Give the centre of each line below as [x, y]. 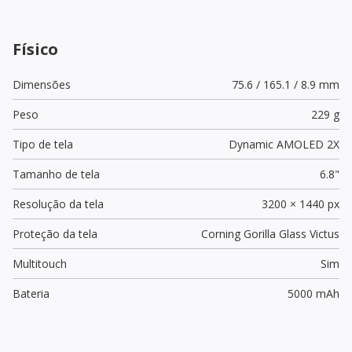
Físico [35, 49]
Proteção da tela [55, 233]
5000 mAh [313, 293]
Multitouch [40, 263]
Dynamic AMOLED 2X [284, 144]
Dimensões [42, 84]
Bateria [31, 293]
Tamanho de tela [56, 174]
